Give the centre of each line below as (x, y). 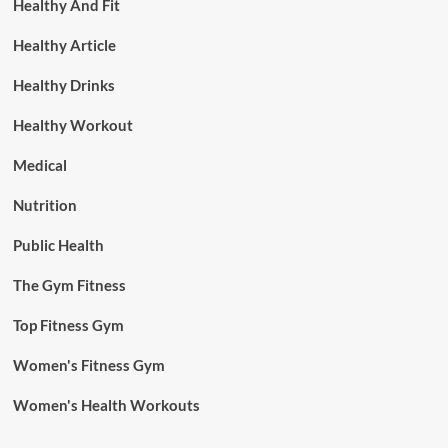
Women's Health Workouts (106, 405)
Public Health (58, 245)
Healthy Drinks (63, 85)
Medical (39, 165)
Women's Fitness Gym (88, 365)
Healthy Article (64, 45)
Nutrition (44, 205)
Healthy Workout (72, 125)
